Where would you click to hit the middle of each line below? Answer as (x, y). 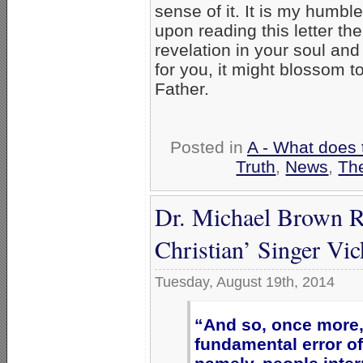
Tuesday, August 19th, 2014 (245, 282)
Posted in (209, 147)
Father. (182, 89)
